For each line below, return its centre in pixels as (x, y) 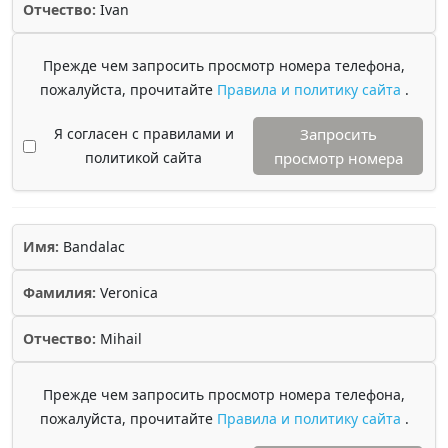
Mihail (119, 338)
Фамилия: (59, 292)
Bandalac (92, 246)
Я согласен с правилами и (143, 133)
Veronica (127, 292)
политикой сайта (143, 157)
